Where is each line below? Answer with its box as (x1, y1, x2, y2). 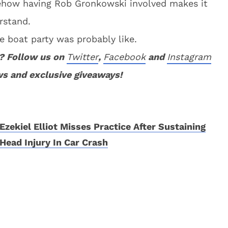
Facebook (103, 51, 146, 62)
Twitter (67, 51, 98, 62)
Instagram (167, 51, 211, 62)
